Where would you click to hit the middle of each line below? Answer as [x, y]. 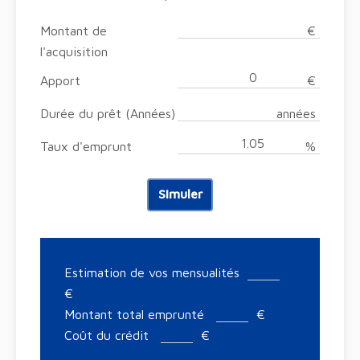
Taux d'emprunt [86, 147]
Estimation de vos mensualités [152, 273]
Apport [60, 81]
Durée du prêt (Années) [108, 114]
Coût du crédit [108, 335]
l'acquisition [74, 52]
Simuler [180, 194]
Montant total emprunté [136, 315]
